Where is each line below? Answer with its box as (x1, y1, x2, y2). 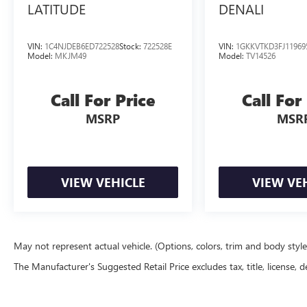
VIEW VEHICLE (60, 174, 145, 191)
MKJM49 (55, 50, 86, 62)
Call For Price (51, 88, 156, 112)
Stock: (119, 40, 143, 52)
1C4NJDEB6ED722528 (45, 40, 119, 52)
